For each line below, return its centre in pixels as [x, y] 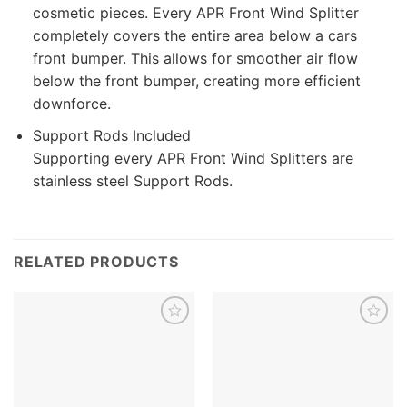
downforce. [71, 104]
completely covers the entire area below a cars [194, 36]
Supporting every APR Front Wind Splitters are [193, 159]
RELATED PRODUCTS [96, 261]
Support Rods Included [111, 136]
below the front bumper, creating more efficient [196, 81]
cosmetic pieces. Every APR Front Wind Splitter [195, 13]
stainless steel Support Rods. [132, 181]
